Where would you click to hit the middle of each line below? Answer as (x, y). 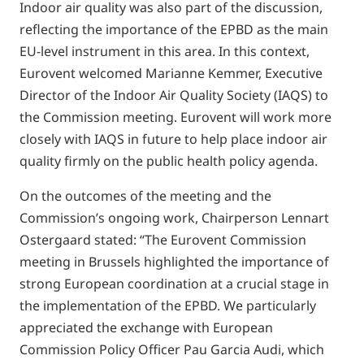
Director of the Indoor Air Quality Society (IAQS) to (174, 95)
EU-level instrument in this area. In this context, (165, 51)
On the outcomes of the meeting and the (145, 196)
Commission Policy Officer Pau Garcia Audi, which (172, 349)
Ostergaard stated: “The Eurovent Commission (163, 240)
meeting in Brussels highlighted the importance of (174, 262)
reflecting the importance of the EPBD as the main (174, 29)
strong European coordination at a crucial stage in (174, 284)
